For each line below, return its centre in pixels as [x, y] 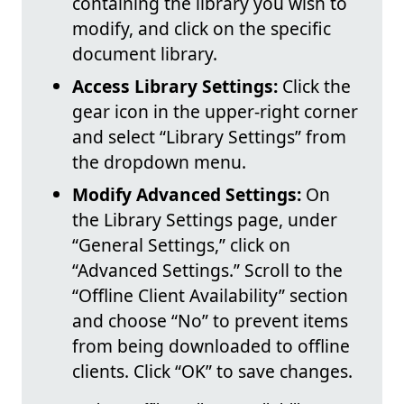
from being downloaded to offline [211, 346]
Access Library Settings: [175, 87]
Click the [314, 87]
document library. [145, 54]
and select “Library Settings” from [209, 137]
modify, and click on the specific [202, 29]
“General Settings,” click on [181, 245]
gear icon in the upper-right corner [215, 112]
